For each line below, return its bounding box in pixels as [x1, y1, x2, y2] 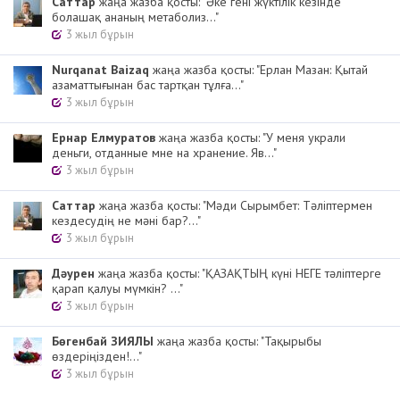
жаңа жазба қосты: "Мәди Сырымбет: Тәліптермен [96, 197, 372, 214]
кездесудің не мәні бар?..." [52, 212, 201, 229]
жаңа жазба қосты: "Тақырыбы [154, 333, 321, 350]
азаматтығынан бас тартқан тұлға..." [52, 77, 244, 94]
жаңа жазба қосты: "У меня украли [155, 129, 346, 146]
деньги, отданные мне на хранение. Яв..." [52, 145, 277, 162]
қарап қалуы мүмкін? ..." [52, 280, 183, 297]
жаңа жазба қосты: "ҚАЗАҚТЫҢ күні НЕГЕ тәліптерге [95, 265, 381, 282]
